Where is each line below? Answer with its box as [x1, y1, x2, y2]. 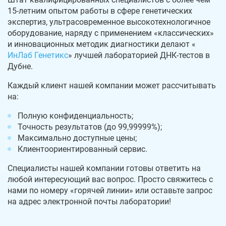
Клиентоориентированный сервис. [18, 144, 147, 154]
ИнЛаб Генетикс [8, 50, 68, 61]
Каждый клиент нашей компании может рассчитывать [8, 81, 216, 91]
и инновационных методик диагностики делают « [8, 39, 196, 49]
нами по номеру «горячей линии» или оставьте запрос [8, 186, 212, 196]
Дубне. [8, 62, 33, 72]
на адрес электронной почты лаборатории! [8, 197, 171, 207]
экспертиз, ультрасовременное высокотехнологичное [8, 17, 210, 27]
